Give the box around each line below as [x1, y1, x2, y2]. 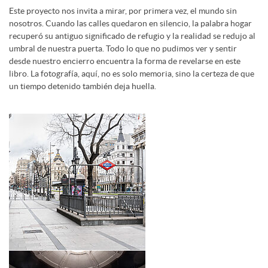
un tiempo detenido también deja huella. [9, 81, 156, 91]
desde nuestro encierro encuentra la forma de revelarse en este [9, 56, 240, 66]
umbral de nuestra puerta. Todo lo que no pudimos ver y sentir [9, 43, 237, 53]
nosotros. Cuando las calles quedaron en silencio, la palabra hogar [9, 18, 252, 28]
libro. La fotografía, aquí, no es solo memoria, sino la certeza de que [9, 68, 254, 78]
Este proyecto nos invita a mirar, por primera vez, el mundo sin [9, 5, 237, 16]
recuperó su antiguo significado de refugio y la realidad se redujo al [9, 31, 255, 41]
